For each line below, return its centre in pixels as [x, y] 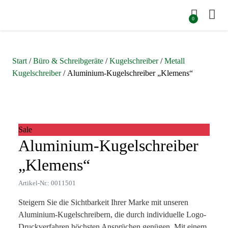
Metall [175, 61]
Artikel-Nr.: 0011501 [47, 183]
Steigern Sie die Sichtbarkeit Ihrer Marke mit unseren [103, 202]
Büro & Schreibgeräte [68, 61]
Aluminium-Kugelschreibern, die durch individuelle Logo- [112, 215]
